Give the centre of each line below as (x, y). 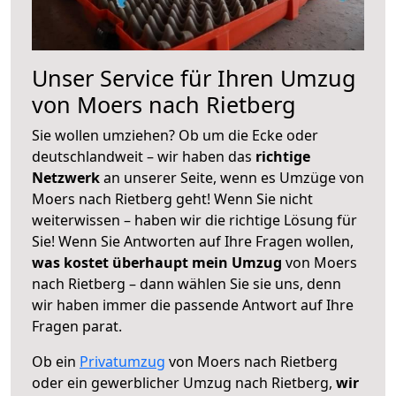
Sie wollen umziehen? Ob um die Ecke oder (175, 135)
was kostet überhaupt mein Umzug (157, 262)
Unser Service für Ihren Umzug (194, 77)
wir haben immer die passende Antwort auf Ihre (193, 305)
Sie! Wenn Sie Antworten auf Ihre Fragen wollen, (193, 241)
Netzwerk (68, 177)
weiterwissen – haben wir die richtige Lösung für (194, 220)
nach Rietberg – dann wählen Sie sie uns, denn (187, 283)
